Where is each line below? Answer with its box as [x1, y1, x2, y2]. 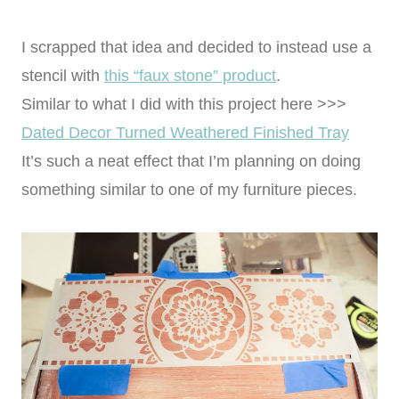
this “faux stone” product [104, 67, 276, 85]
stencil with [21, 67, 104, 85]
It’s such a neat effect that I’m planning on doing [21, 152, 361, 171]
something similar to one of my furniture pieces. [21, 181, 357, 199]
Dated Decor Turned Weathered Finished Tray [21, 124, 349, 142]
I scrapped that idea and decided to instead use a [21, 38, 371, 57]
